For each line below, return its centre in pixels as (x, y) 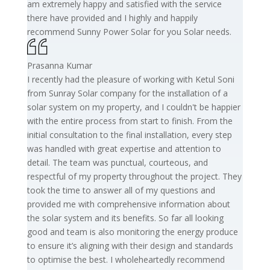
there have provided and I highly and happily (112, 17)
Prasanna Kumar (59, 65)
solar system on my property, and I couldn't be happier (133, 107)
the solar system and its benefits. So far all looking (125, 218)
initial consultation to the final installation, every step (129, 134)
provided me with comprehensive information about (128, 204)
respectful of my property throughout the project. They (134, 176)
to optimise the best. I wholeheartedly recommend (126, 259)
